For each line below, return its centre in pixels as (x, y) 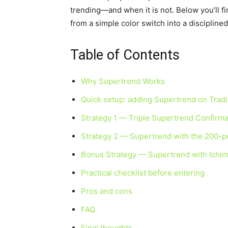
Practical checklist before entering (143, 173)
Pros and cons (107, 191)
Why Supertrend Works (123, 81)
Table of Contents (125, 55)
